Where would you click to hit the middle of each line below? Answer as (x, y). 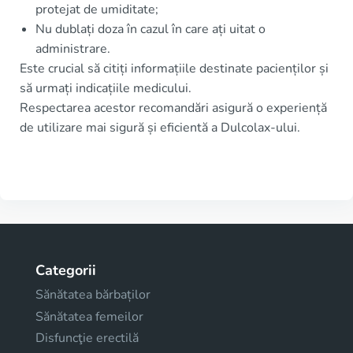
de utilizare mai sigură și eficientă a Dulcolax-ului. (160, 128)
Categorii (66, 271)
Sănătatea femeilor (89, 316)
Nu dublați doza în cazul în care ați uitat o (150, 30)
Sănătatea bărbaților (93, 295)
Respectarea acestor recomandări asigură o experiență (173, 108)
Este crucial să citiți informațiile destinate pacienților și (174, 69)
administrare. (73, 49)
